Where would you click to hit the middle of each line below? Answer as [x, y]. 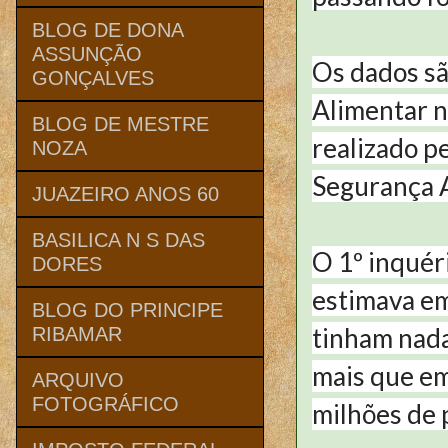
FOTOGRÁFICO [105, 403]
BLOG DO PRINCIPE [127, 309]
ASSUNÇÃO [87, 53]
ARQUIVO [78, 379]
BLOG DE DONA [107, 29]
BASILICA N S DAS [118, 239]
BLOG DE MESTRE [120, 123]
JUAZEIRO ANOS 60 [125, 193]
